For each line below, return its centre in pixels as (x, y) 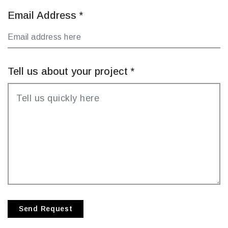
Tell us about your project (69, 71)
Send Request (46, 209)
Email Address (44, 15)
